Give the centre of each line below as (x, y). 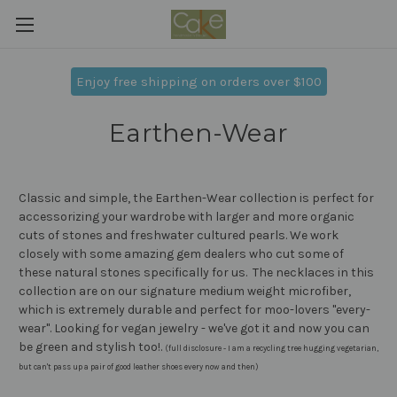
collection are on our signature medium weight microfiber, (185, 291)
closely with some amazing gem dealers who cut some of (181, 254)
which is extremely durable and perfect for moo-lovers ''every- (195, 310)
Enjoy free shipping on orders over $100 (198, 82)
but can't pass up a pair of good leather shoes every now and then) (139, 367)
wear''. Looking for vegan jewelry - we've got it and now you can (194, 328)
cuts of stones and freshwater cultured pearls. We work (179, 235)
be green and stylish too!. (92, 347)
